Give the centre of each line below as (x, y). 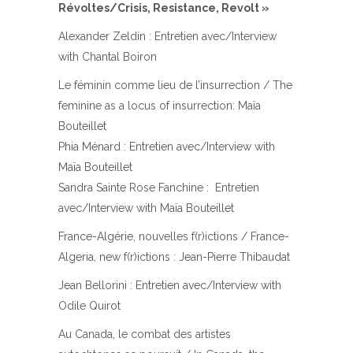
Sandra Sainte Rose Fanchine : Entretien (159, 187)
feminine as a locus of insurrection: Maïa (160, 105)
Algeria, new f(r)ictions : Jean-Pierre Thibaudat (174, 256)
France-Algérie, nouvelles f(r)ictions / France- (174, 236)
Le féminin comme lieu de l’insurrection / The (175, 85)
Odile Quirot (89, 305)
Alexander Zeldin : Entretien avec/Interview (167, 36)
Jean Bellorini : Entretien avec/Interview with (170, 285)
